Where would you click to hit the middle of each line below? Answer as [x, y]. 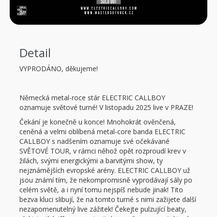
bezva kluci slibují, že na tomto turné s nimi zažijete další [108, 200]
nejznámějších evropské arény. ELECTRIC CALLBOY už [105, 170]
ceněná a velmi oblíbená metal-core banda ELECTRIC [102, 132]
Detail [35, 53]
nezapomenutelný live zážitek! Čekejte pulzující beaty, [103, 209]
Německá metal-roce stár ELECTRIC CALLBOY [92, 98]
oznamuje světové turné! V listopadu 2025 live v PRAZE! [106, 108]
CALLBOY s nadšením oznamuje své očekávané [94, 141]
